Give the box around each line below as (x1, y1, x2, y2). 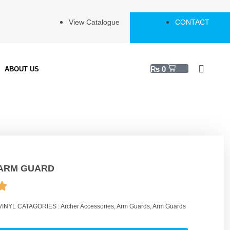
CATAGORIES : (17, 203, 61, 210)
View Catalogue (69, 18, 120, 26)
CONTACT (175, 18, 209, 26)
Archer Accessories (61, 203, 114, 210)
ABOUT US (5, 65, 40, 73)
